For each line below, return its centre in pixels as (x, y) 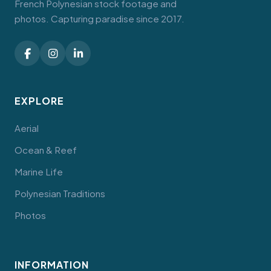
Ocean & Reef (46, 150)
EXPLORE (39, 101)
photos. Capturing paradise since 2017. (100, 19)
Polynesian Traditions (60, 194)
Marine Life (39, 172)
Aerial (27, 128)
